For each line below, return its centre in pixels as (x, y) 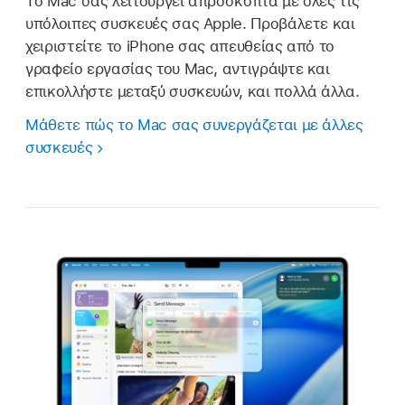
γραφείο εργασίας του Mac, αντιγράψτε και (178, 68)
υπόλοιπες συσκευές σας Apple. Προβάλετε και (190, 23)
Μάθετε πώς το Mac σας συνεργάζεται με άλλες (194, 124)
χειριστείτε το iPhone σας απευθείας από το (180, 46)
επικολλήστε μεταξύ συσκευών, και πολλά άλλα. (193, 91)
